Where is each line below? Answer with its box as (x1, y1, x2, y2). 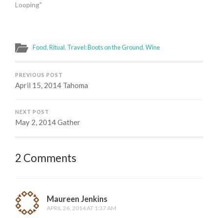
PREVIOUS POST (15, 72, 63, 78)
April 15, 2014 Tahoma (15, 81, 89, 90)
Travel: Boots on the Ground (67, 43, 144, 52)
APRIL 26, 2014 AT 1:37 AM (47, 204, 117, 212)
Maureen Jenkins (47, 194, 108, 204)
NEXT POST (15, 109, 50, 115)
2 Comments (15, 151, 77, 165)
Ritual (49, 43, 65, 52)
